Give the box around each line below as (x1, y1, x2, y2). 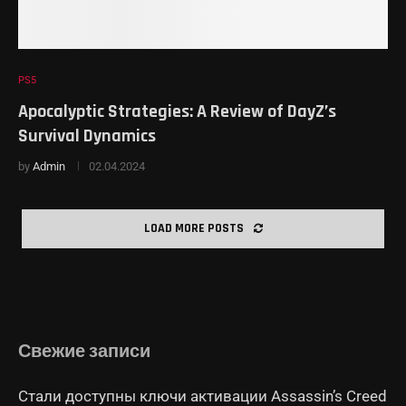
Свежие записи (18, 340, 150, 363)
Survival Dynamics (18, 124, 156, 148)
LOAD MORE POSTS (143, 220, 244, 237)
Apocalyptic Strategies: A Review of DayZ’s (18, 100, 336, 123)
